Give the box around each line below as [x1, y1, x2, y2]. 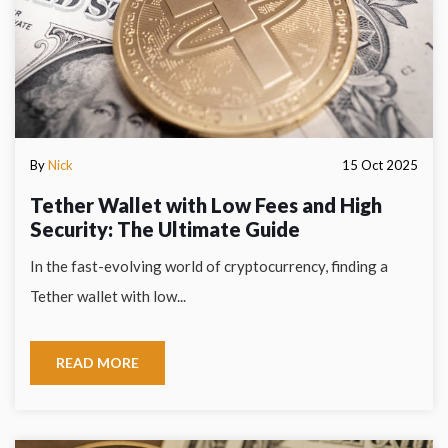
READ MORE [56, 354, 139, 371]
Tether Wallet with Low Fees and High [30, 193, 382, 217]
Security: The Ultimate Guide [30, 217, 300, 241]
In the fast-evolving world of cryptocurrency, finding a [30, 257, 388, 275]
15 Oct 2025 [342, 157, 418, 173]
